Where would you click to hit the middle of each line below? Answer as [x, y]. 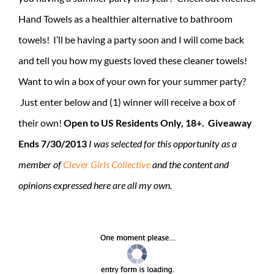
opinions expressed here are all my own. [95, 185]
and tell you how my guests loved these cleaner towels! [133, 60]
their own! [41, 122]
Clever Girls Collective [107, 164]
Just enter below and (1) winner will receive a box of [127, 102]
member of [41, 164]
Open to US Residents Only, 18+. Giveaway [158, 122]
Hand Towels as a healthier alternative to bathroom [125, 18]
